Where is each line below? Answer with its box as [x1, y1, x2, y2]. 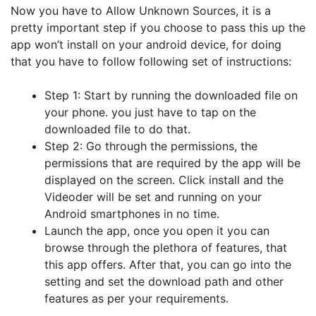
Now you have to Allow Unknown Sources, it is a [11, 4, 271, 18]
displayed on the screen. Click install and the [44, 173, 284, 187]
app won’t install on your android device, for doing [11, 37, 281, 51]
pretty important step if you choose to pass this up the [11, 20, 305, 35]
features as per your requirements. [44, 291, 232, 305]
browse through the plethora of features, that [44, 241, 287, 255]
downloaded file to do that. [44, 122, 190, 136]
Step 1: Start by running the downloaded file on [44, 88, 298, 102]
